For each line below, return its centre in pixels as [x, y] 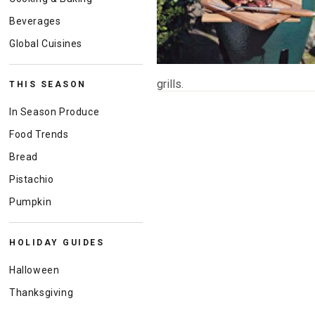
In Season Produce [54, 112]
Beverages [35, 21]
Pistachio [32, 179]
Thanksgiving [41, 292]
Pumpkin [31, 202]
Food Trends [39, 134]
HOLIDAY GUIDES [57, 243]
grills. [170, 84]
